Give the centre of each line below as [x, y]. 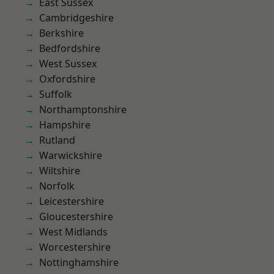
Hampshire [65, 125]
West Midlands [73, 232]
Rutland [57, 140]
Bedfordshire [70, 48]
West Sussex [68, 64]
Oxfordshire [67, 79]
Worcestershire [75, 247]
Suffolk [56, 94]
